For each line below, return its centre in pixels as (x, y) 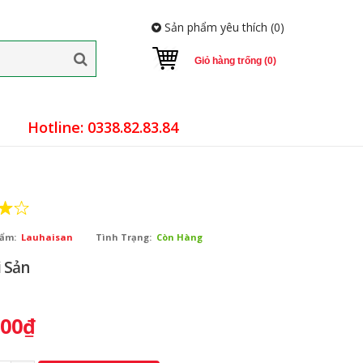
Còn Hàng (180, 237)
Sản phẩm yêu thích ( (218, 27)
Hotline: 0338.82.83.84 (103, 128)
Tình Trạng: (124, 237)
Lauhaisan (47, 237)
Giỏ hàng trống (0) (235, 61)
